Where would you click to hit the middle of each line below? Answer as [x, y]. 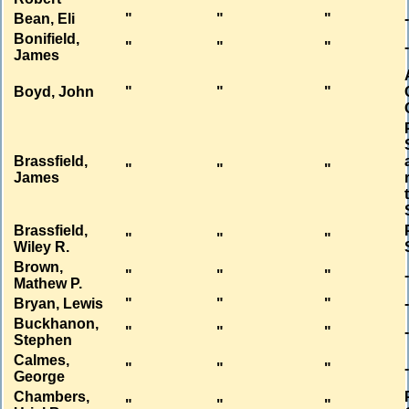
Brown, [39, 267]
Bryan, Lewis [59, 304]
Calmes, [42, 361]
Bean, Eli [45, 19]
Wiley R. [42, 247]
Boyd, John [54, 92]
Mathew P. [48, 284]
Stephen [43, 341]
